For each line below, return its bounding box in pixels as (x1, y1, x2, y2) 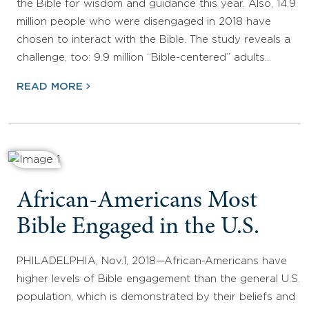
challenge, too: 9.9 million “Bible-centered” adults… (17, 53, 271, 63)
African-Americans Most (17, 190, 257, 215)
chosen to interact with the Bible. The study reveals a (17, 35, 290, 45)
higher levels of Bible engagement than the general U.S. (17, 275, 300, 284)
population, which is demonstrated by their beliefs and (17, 292, 295, 302)
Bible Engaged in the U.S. (17, 216, 259, 241)
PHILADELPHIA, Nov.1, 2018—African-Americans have (17, 257, 287, 266)
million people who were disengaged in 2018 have (17, 17, 271, 27)
